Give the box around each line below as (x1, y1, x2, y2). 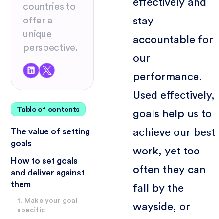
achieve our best (132, 127, 215, 138)
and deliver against (11, 169, 85, 177)
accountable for (132, 34, 213, 45)
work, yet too (132, 145, 200, 156)
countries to (23, 1, 76, 12)
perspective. (23, 43, 78, 53)
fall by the (132, 182, 184, 194)
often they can (132, 164, 206, 175)
